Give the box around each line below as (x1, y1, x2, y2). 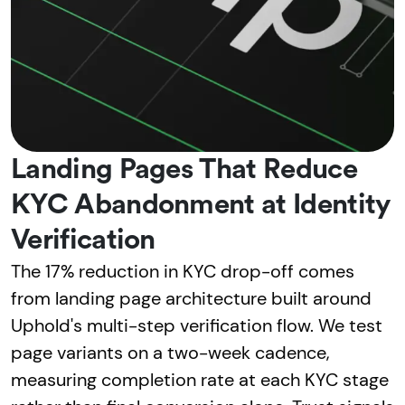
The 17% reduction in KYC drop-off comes (11, 259, 354, 283)
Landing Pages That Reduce (11, 155, 357, 184)
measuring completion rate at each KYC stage (11, 367, 389, 391)
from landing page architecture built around (11, 286, 372, 310)
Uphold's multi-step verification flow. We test (11, 313, 382, 337)
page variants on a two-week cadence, (11, 340, 330, 364)
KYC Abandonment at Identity (11, 190, 391, 219)
